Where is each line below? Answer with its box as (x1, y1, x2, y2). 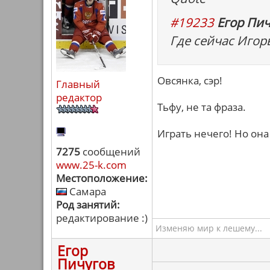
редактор (56, 90, 102, 104)
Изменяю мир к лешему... (155, 222, 262, 234)
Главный (56, 77, 100, 91)
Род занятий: (56, 198, 120, 212)
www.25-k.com (56, 158, 127, 172)
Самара (67, 184, 106, 198)
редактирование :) (56, 211, 148, 225)
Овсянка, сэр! (157, 74, 222, 87)
